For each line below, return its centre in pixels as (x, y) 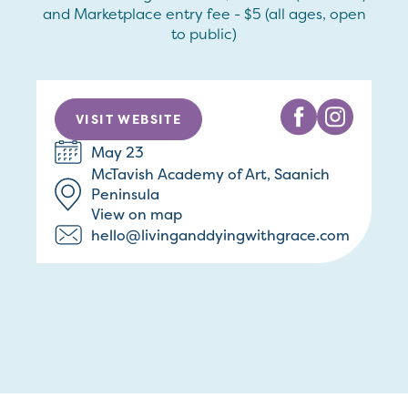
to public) (204, 34)
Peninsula (125, 194)
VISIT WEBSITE (129, 119)
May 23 (117, 153)
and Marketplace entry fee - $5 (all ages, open (204, 14)
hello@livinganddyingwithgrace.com (220, 235)
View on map (137, 214)
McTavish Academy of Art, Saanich (210, 174)
